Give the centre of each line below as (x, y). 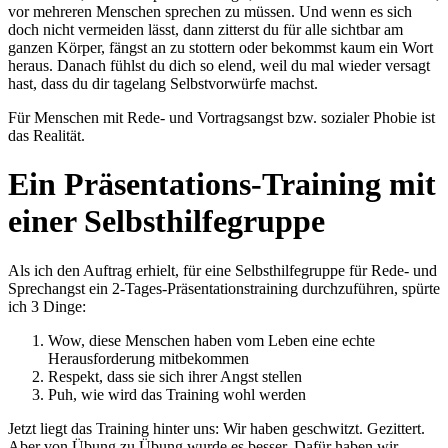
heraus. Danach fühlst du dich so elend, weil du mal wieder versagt (219, 65)
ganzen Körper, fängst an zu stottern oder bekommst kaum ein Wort (220, 47)
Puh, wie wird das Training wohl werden (177, 394)
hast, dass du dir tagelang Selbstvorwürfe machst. (163, 83)
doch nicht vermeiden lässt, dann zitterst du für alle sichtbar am (205, 29)
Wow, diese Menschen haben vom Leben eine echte (211, 340)
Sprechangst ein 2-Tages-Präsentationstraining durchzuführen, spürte (224, 288)
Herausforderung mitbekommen (148, 358)
